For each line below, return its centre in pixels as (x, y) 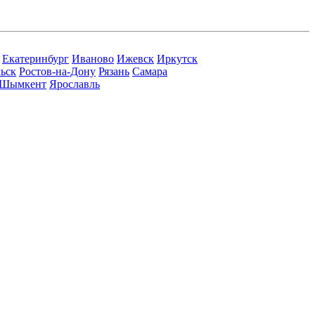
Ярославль (75, 84)
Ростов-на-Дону (57, 71)
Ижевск (135, 59)
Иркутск (177, 59)
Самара (150, 71)
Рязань (114, 71)
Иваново (93, 59)
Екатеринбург (36, 59)
